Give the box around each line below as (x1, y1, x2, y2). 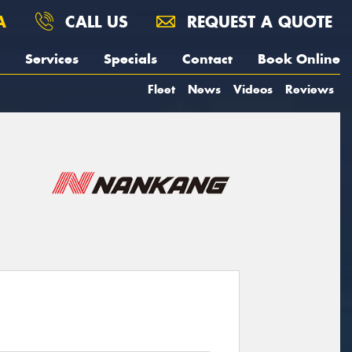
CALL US (60, 12, 128, 31)
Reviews (285, 82, 334, 97)
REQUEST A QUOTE (181, 12, 332, 31)
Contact (182, 50, 233, 68)
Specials (104, 50, 157, 68)
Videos (233, 82, 273, 97)
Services (25, 50, 79, 68)
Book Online (258, 50, 340, 68)
